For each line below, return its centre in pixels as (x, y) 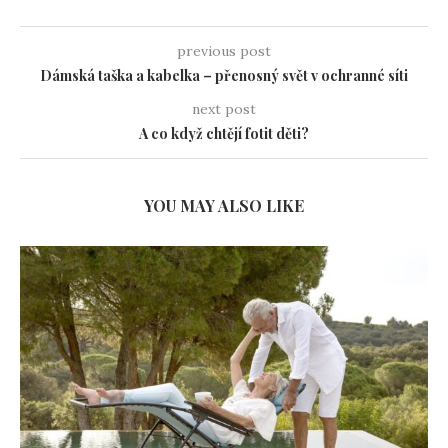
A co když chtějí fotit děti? (224, 134)
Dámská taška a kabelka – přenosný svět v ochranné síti (224, 76)
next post (224, 109)
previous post (224, 51)
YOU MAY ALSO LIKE (224, 206)
